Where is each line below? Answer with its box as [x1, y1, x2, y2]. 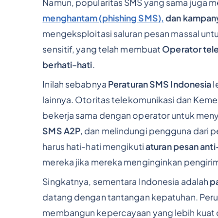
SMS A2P [42, 125, 81, 136]
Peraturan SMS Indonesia [108, 78, 212, 90]
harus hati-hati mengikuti [42, 141, 145, 152]
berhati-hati [42, 59, 92, 71]
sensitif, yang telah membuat [42, 44, 163, 55]
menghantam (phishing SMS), [42, 13, 164, 24]
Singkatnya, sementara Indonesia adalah [42, 176, 210, 187]
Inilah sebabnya [42, 78, 108, 90]
